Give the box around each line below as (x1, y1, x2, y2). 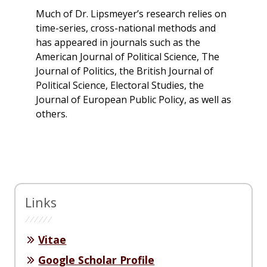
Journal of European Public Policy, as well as (36, 92, 231, 106)
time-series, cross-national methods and (36, 21, 216, 35)
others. (36, 107, 67, 120)
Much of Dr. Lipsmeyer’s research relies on (36, 7, 226, 20)
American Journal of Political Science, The (36, 49, 219, 63)
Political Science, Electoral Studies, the (36, 78, 204, 92)
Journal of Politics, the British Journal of (36, 64, 213, 77)
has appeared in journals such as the (36, 35, 200, 49)
